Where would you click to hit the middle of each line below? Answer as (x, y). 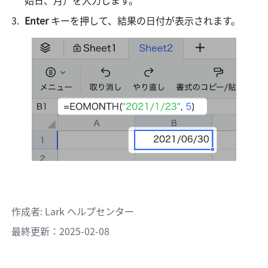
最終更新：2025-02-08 (61, 231)
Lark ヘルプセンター (90, 211)
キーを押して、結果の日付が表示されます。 (147, 21)
